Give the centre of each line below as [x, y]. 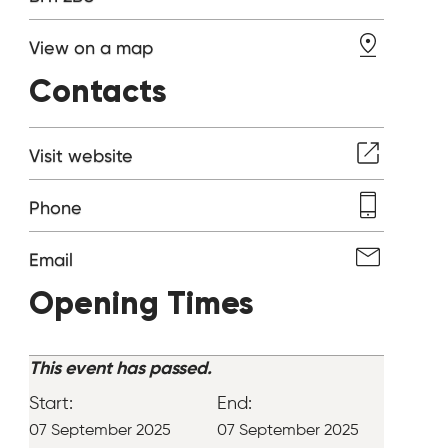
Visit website [81, 156]
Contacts [98, 90]
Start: [51, 403]
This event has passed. [121, 368]
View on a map [91, 48]
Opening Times [142, 302]
